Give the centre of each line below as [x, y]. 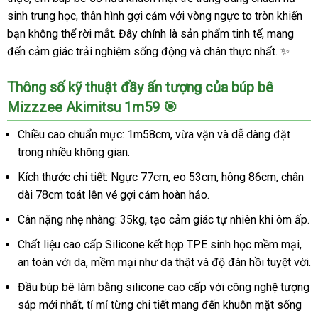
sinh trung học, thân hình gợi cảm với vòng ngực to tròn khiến [155, 16]
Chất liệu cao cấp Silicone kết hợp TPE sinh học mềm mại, [160, 245]
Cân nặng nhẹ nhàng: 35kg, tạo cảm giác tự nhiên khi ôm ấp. [164, 220]
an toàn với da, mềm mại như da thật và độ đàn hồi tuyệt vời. [164, 262]
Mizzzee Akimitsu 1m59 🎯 [92, 107]
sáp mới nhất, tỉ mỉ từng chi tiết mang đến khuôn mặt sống [160, 305]
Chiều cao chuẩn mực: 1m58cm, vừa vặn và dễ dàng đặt [154, 135]
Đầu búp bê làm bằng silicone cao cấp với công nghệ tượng [164, 287]
